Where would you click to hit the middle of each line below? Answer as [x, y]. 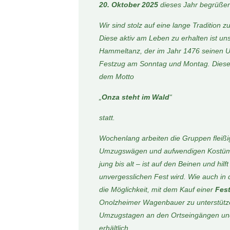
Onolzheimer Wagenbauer [143, 202]
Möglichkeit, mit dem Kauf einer [163, 189]
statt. [107, 118]
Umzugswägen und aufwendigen [153, 151]
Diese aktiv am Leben [135, 38]
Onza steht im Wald [135, 97]
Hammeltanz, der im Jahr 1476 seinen [162, 51]
